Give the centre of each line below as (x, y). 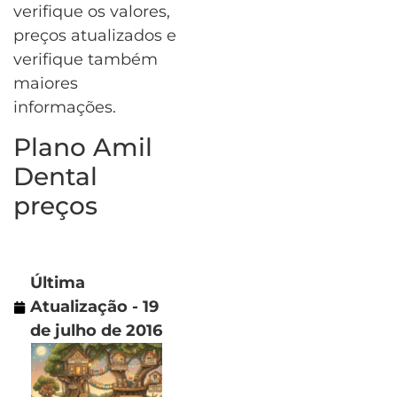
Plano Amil (83, 147)
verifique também (86, 60)
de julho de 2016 (96, 331)
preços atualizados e (95, 36)
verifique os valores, (92, 12)
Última (58, 283)
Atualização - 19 (94, 307)
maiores (46, 84)
